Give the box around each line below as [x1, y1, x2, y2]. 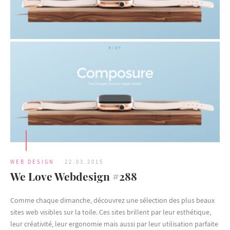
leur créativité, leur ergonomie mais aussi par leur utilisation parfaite [10, 219, 218, 229]
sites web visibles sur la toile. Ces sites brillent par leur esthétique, [10, 207, 211, 217]
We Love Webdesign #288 [10, 169, 137, 184]
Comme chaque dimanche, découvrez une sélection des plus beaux [10, 196, 215, 205]
